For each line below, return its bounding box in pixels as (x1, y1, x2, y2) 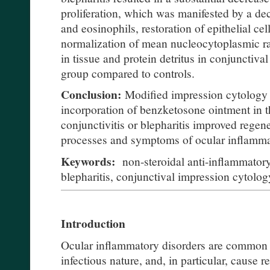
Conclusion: (61, 86, 121, 104)
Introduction (61, 215, 125, 233)
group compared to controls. (61, 64, 195, 81)
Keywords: (61, 152, 119, 170)
